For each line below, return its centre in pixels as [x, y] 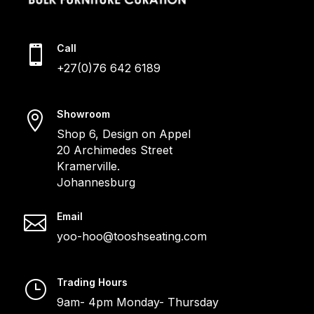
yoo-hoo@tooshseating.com [131, 237]
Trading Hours [92, 282]
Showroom [83, 114]
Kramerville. [88, 166]
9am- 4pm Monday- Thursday [137, 302]
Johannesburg [96, 183]
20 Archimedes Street [114, 150]
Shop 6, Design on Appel [123, 134]
